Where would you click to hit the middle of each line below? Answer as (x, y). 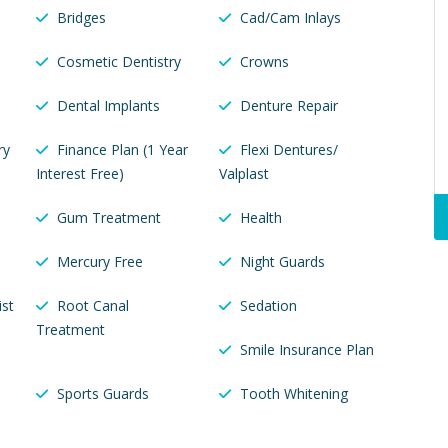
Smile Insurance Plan (306, 350)
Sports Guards (103, 394)
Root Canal (93, 306)
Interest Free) (80, 174)
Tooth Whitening (293, 394)
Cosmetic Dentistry (119, 62)
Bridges (81, 18)
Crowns (264, 62)
